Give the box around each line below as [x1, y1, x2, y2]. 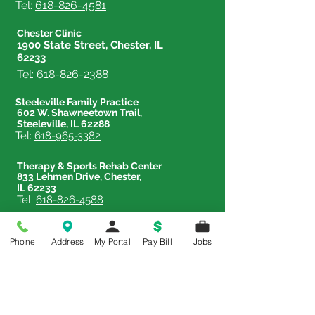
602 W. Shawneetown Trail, [17, 107, 142, 119]
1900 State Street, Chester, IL [17, 39, 163, 52]
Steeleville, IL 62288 [17, 118, 110, 130]
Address [51, 236, 84, 247]
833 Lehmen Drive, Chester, [17, 171, 141, 183]
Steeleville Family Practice [15, 96, 139, 108]
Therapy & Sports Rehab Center [17, 160, 162, 172]
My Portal [94, 236, 131, 247]
